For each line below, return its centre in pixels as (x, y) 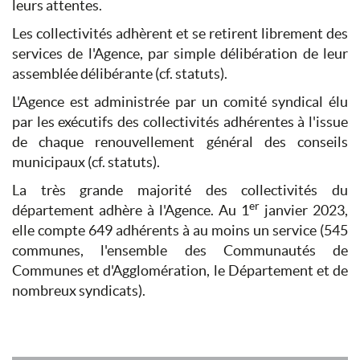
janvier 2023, (304, 211)
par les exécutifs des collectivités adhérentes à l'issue (180, 122)
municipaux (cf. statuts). (86, 162)
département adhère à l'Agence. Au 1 (131, 211)
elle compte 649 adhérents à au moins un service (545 (180, 231)
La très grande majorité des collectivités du (180, 190)
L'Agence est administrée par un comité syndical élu (180, 102)
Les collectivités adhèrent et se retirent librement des (180, 34)
